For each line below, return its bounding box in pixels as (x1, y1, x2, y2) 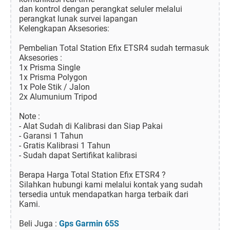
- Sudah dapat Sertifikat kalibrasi (19, 150, 137, 161)
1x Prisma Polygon (19, 72, 87, 83)
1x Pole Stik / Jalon (19, 82, 90, 92)
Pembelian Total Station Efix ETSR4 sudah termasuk (19, 43, 209, 53)
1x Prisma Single (19, 63, 80, 73)
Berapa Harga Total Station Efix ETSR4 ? (19, 170, 166, 180)
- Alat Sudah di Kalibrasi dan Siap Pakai (19, 121, 163, 131)
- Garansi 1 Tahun (19, 131, 83, 141)
